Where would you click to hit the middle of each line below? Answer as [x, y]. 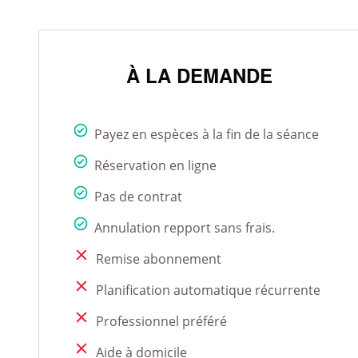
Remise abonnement [158, 259]
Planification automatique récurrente [208, 290]
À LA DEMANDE [199, 76]
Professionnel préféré [161, 322]
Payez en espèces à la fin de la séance [206, 135]
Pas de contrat [138, 197]
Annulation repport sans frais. [184, 228]
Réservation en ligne [155, 166]
